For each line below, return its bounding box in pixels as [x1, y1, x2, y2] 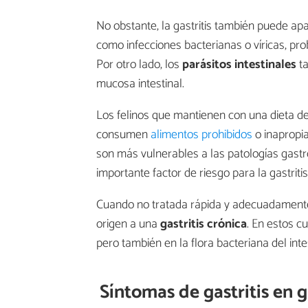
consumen [96, 124, 151, 145]
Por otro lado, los [96, 54, 182, 75]
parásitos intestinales [182, 54, 296, 75]
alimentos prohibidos [151, 124, 252, 145]
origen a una [96, 213, 160, 234]
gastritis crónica [160, 213, 247, 234]
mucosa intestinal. [96, 73, 184, 94]
